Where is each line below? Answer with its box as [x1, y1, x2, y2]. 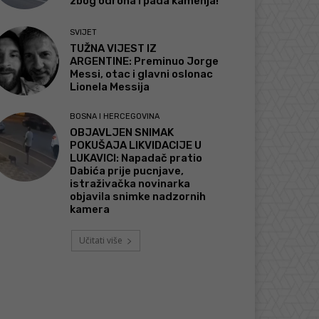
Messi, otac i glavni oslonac [70, 67, 214, 80]
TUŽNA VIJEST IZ [70, 41, 157, 55]
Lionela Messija [70, 80, 150, 93]
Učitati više [78, 234, 122, 246]
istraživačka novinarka [70, 177, 191, 190]
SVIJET [70, 27, 98, 37]
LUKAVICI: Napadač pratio [70, 151, 203, 164]
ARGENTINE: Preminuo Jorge [70, 54, 219, 68]
